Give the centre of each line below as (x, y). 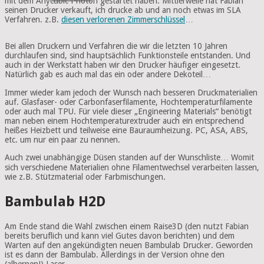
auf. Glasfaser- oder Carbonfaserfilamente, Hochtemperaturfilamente (128, 102)
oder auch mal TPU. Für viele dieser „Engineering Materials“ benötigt (128, 111)
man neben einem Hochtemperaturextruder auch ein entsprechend (124, 121)
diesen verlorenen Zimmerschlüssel (123, 19)
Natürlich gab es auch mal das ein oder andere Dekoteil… (108, 74)
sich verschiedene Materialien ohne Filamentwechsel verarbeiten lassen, (132, 167)
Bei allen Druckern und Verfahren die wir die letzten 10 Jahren (116, 46)
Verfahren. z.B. (33, 19)
